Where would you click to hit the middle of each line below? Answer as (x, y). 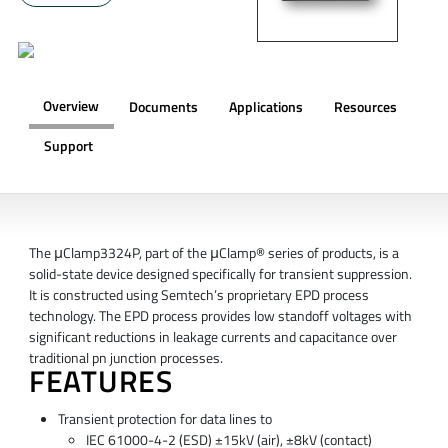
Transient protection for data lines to (164, 418)
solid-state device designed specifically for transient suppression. (220, 274)
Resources (365, 106)
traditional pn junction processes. (125, 358)
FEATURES (100, 381)
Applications (265, 106)
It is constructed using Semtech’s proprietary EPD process (198, 295)
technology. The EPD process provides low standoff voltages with (220, 316)
